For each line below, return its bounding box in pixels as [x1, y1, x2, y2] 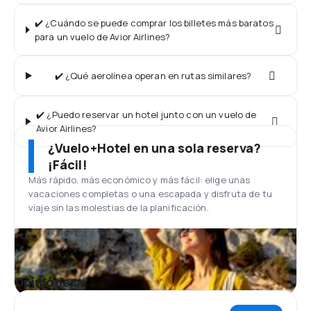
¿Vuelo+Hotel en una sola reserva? [48, 140, 261, 156]
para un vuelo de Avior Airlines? [35, 31, 171, 43]
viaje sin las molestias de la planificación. [28, 201, 209, 214]
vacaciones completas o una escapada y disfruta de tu [28, 187, 272, 200]
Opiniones [14, 274, 77, 290]
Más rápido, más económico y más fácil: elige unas [28, 174, 251, 186]
